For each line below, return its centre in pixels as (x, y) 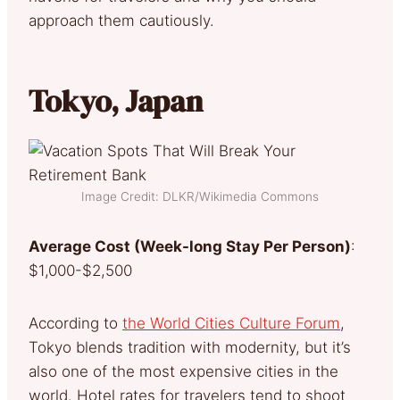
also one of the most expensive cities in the (183, 371)
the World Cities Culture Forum (231, 323)
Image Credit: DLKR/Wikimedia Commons (200, 196)
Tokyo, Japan (122, 100)
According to (75, 323)
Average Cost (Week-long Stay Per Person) (190, 246)
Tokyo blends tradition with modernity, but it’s (190, 347)
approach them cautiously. (126, 20)
